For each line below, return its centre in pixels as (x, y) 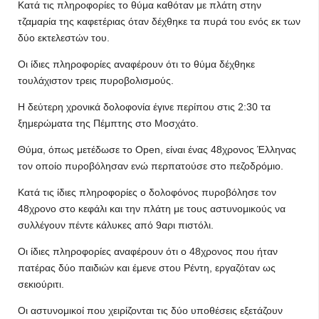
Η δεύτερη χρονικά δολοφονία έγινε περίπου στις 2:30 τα (144, 107)
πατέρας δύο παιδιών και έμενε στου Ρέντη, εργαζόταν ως (147, 268)
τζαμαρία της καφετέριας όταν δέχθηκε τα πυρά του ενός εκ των (159, 21)
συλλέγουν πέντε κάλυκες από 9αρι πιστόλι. (116, 225)
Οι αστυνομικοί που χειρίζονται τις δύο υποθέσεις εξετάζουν (150, 310)
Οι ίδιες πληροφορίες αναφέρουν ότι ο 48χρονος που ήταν (148, 251)
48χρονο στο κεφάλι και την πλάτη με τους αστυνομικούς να (152, 209)
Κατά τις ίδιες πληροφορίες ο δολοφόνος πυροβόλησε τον (147, 192)
